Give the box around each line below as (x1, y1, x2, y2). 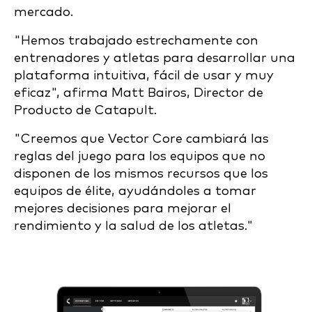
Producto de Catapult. (14, 104, 157, 118)
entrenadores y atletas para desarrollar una (14, 52, 295, 65)
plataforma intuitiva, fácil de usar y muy (14, 69, 274, 83)
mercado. (14, 6, 73, 19)
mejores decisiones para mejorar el (14, 202, 231, 216)
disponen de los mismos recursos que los (14, 167, 268, 181)
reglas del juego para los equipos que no (14, 150, 265, 164)
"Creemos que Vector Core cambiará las (14, 132, 269, 146)
